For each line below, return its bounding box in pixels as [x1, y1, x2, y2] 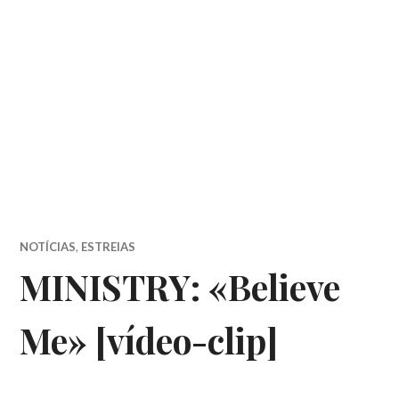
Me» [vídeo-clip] [20, 316, 279, 363]
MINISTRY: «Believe [20, 263, 341, 310]
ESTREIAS [81, 239, 136, 254]
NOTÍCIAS [20, 239, 77, 254]
